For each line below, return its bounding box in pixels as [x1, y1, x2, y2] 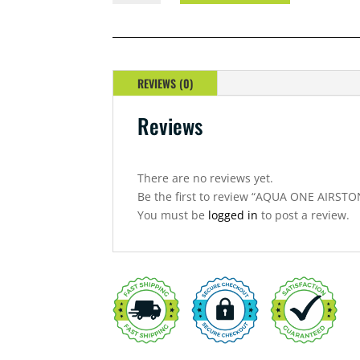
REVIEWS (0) [137, 75, 194, 92]
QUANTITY [112, 34, 156, 51]
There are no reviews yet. [137, 170, 274, 186]
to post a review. [258, 207, 350, 223]
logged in [208, 207, 259, 223]
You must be [137, 207, 209, 223]
